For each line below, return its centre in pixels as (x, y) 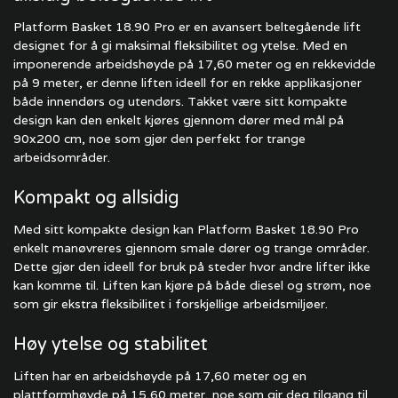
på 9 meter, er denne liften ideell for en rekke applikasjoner (187, 83)
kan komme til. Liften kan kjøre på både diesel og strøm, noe (192, 285)
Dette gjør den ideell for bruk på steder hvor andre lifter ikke (192, 267)
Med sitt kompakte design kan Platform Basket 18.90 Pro (186, 229)
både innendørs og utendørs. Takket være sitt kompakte (180, 101)
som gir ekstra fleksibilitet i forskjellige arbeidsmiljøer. (171, 304)
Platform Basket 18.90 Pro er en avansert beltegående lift (187, 27)
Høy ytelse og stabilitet (111, 345)
